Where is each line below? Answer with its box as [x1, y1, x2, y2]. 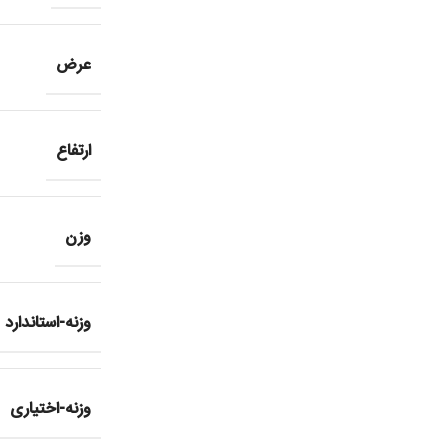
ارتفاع [160, 137, 195, 165]
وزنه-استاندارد [109, 310, 195, 338]
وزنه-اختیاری [114, 396, 195, 424]
